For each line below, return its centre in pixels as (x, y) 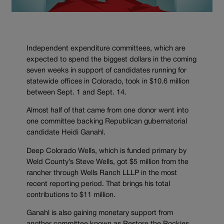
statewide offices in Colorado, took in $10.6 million (108, 81)
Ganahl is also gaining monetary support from (100, 213)
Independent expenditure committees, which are (106, 48)
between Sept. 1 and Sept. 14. (76, 92)
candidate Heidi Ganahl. (66, 133)
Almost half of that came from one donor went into (107, 111)
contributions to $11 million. (72, 195)
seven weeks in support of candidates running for (106, 70)
